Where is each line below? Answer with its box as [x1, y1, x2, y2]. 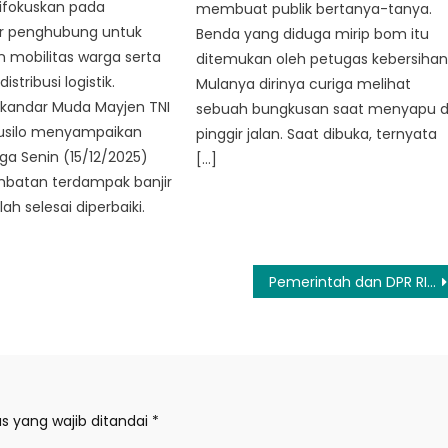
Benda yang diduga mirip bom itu [196, 24, 430, 45]
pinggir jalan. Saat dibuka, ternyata [196, 124, 438, 145]
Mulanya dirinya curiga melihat [196, 74, 412, 95]
